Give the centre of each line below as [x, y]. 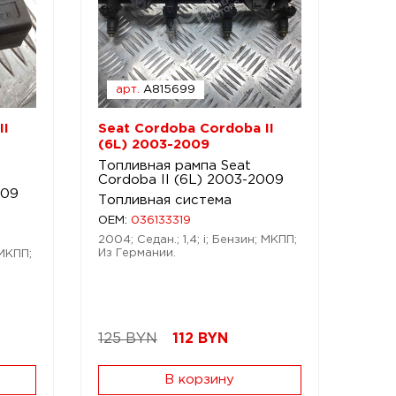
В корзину [200, 380]
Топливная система [164, 200]
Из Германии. [137, 253]
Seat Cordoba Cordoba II [186, 129]
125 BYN [127, 339]
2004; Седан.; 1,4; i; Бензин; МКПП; [197, 240]
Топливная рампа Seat [174, 166]
